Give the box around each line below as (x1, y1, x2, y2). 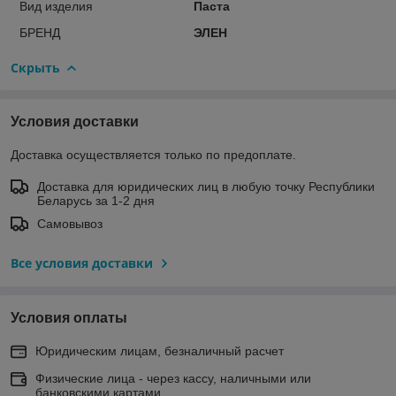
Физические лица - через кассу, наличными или (35, 370, 311, 385)
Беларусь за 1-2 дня (37, 193, 155, 208)
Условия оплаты (11, 309, 127, 325)
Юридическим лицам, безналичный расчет (35, 343, 284, 358)
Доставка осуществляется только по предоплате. (11, 147, 296, 162)
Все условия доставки (11, 254, 153, 271)
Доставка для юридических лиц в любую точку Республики (37, 179, 375, 194)
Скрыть (11, 58, 60, 76)
